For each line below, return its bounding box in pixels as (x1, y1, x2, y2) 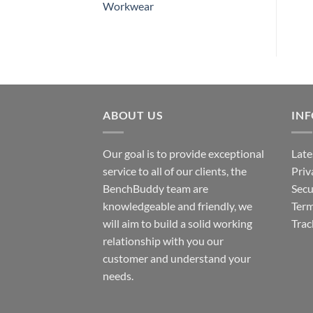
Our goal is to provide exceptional (103, 146, 264, 160)
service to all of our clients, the (103, 163, 247, 177)
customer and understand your (103, 251, 251, 265)
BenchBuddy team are (103, 181, 208, 195)
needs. (103, 268, 133, 282)
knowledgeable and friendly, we (103, 198, 252, 212)
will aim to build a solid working (103, 216, 252, 230)
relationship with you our (103, 233, 224, 247)
